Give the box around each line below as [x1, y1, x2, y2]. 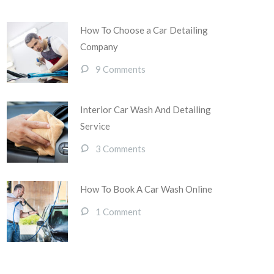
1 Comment [95, 206, 141, 217]
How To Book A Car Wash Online [80, 183, 212, 194]
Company [80, 41, 118, 52]
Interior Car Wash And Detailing [80, 104, 211, 115]
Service [80, 120, 110, 131]
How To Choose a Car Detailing [80, 24, 208, 35]
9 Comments [95, 64, 146, 75]
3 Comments [95, 143, 146, 154]
